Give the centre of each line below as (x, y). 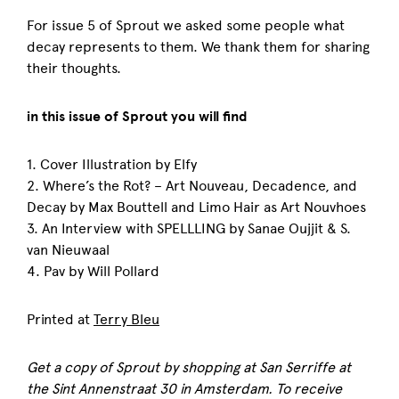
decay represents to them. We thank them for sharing (198, 47)
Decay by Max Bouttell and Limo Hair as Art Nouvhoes (196, 207)
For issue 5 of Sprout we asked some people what (186, 25)
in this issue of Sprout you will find (137, 117)
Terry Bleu (126, 319)
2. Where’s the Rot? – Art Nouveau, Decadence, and (192, 186)
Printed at (60, 319)
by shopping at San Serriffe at (255, 367)
